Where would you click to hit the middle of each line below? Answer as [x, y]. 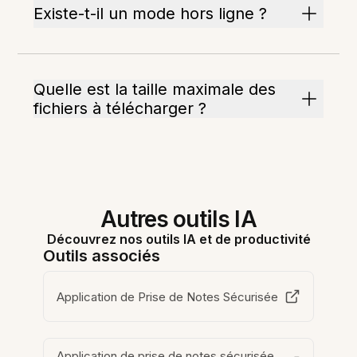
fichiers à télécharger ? [120, 109]
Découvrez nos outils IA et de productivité [178, 239]
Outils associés [102, 256]
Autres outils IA [178, 220]
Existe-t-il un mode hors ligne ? [151, 14]
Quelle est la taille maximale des [155, 90]
